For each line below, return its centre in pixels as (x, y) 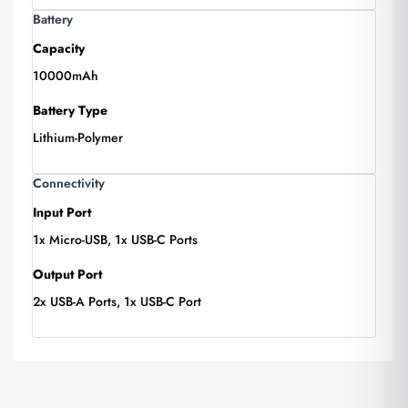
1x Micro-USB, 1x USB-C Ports (115, 240)
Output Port (67, 274)
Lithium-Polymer (78, 138)
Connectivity (69, 183)
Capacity (59, 48)
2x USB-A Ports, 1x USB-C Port (117, 301)
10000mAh (66, 76)
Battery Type (70, 110)
